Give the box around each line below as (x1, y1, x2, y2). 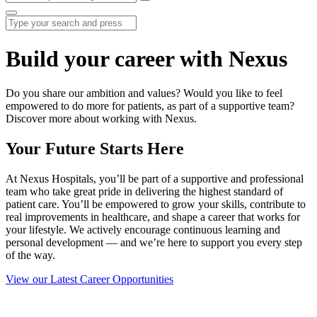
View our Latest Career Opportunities (6, 272, 173, 285)
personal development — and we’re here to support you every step (6, 236, 302, 248)
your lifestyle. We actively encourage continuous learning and (6, 223, 280, 236)
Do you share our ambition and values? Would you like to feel (6, 86, 282, 99)
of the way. (6, 248, 55, 261)
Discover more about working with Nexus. (6, 112, 197, 125)
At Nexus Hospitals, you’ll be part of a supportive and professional (6, 172, 304, 185)
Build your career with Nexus (6, 45, 287, 71)
